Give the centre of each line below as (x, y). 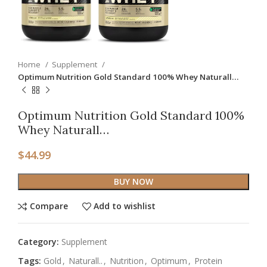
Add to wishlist (125, 206)
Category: (38, 241)
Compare (49, 206)
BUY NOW (133, 181)
